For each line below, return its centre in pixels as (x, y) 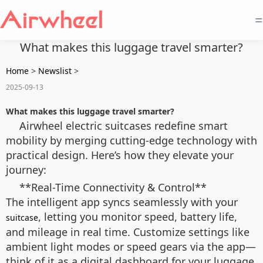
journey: (26, 170)
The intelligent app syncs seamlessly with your (122, 202)
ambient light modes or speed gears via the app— (131, 247)
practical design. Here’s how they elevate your (120, 155)
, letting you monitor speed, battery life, (138, 217)
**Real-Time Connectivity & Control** (113, 187)
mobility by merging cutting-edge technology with (131, 140)
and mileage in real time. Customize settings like (128, 232)
